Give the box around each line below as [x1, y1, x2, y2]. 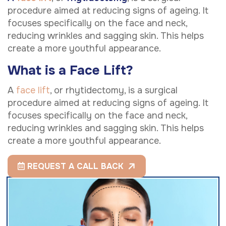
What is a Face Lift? [8, 62, 133, 79]
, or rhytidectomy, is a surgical [50, 85, 178, 96]
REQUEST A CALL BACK [25, 161, 123, 172]
